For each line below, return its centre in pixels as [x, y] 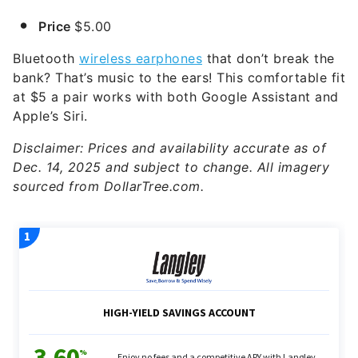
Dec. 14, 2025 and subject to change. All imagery [171, 167]
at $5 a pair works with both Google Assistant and [176, 97]
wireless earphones [141, 59]
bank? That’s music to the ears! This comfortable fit [179, 78]
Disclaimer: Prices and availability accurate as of [169, 148]
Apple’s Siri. [50, 116]
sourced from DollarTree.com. [108, 187]
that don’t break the [268, 59]
